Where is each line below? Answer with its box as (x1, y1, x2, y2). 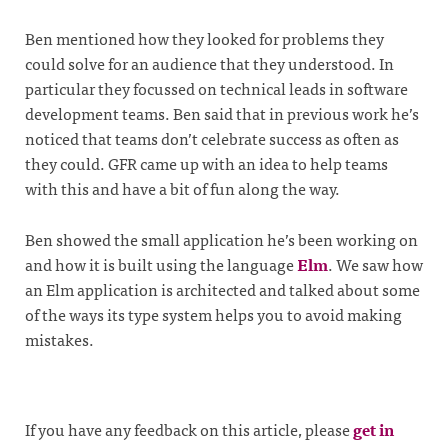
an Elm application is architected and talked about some (25, 275, 420, 302)
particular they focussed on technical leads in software (25, 75, 408, 102)
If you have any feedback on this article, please (25, 416, 353, 443)
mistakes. (25, 325, 94, 352)
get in (353, 416, 394, 443)
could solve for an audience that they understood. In (25, 50, 394, 77)
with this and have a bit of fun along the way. (25, 175, 340, 202)
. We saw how (328, 250, 423, 277)
